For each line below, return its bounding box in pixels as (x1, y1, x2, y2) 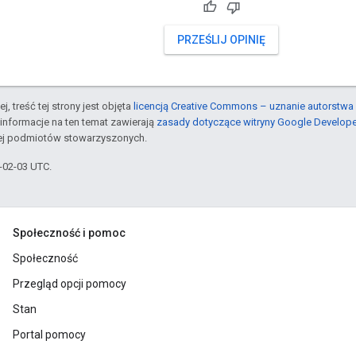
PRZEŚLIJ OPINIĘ (177, 33, 265, 47)
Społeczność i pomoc (13, 226, 126, 240)
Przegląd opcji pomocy (13, 277, 126, 291)
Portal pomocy (13, 328, 86, 342)
